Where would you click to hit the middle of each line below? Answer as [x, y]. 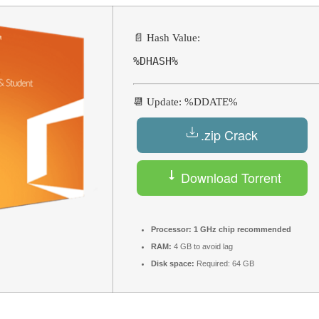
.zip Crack [229, 135]
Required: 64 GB [224, 263]
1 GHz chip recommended [241, 229]
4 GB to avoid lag [202, 246]
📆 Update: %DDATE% [185, 101]
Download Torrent [229, 178]
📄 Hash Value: [167, 38]
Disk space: [173, 263]
